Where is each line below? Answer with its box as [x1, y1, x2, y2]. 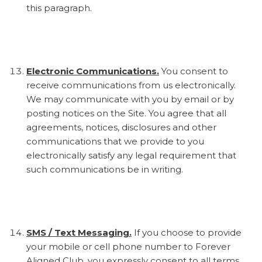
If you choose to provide [132, 226, 242, 238]
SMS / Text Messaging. [26, 226, 132, 238]
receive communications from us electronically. [26, 79, 236, 91]
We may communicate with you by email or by [26, 93, 234, 105]
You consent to [159, 65, 228, 77]
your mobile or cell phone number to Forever [26, 240, 230, 252]
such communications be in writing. [26, 163, 183, 175]
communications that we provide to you [26, 135, 204, 147]
